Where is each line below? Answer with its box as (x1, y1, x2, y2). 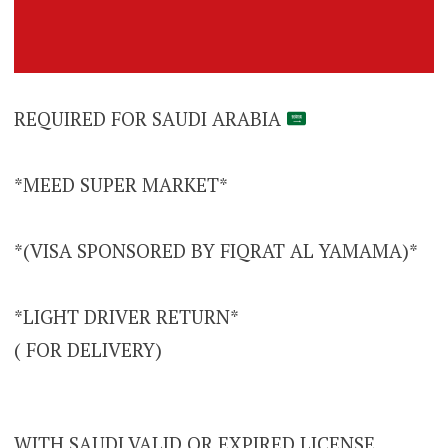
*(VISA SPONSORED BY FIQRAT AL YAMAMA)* (13, 237, 418, 263)
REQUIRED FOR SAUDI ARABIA (13, 105, 286, 131)
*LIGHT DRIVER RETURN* (13, 303, 239, 329)
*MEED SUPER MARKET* (13, 171, 228, 197)
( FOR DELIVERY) (13, 336, 162, 362)
